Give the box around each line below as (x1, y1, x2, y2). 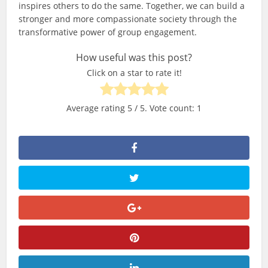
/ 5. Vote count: (132, 102, 197, 114)
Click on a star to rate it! (86, 67, 182, 79)
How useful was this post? (76, 51, 192, 65)
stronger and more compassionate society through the (19, 13, 237, 25)
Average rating (66, 102, 127, 114)
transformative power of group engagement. (19, 26, 197, 38)
